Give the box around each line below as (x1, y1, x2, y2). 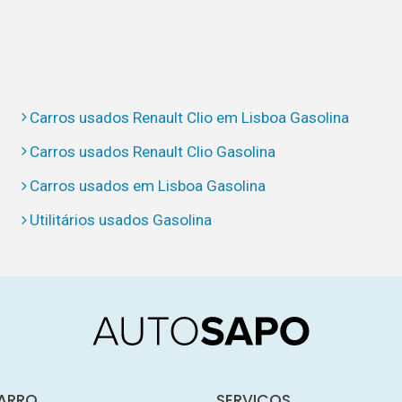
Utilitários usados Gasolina (30, 211, 213, 230)
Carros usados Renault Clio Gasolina (30, 142, 276, 161)
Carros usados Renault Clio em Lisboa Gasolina (30, 108, 350, 127)
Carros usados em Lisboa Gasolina (30, 177, 267, 196)
